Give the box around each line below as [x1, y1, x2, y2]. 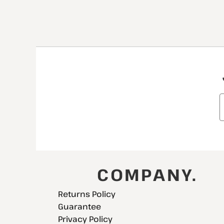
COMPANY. [97, 163, 197, 185]
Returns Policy [57, 188, 115, 199]
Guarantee [57, 200, 101, 212]
